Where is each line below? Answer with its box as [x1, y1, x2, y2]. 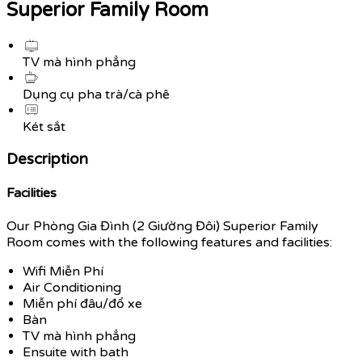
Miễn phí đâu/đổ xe [23, 296, 142, 313]
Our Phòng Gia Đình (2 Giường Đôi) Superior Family [6, 218, 318, 235]
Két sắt [23, 118, 65, 135]
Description [6, 149, 88, 168]
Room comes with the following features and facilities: [6, 234, 332, 251]
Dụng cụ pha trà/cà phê [23, 86, 170, 103]
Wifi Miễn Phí [23, 263, 103, 280]
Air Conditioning [23, 280, 121, 297]
